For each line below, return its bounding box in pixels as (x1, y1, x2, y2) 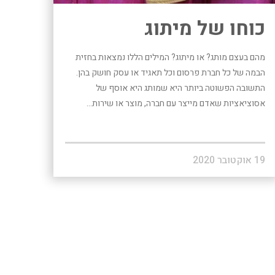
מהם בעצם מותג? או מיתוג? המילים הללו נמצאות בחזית (76, 50, 266, 64)
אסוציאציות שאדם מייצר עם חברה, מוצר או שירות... (87, 96, 266, 110)
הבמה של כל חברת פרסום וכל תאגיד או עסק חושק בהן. (76, 66, 266, 79)
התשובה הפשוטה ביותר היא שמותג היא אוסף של (96, 81, 266, 95)
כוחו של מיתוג (144, 14, 266, 43)
